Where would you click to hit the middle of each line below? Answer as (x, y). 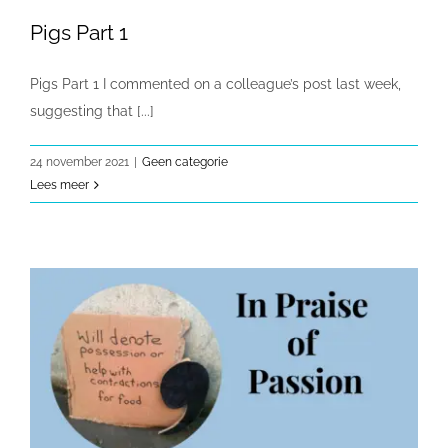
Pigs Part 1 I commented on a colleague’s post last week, (215, 83)
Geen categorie (185, 161)
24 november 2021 (79, 161)
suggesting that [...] (92, 110)
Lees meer (59, 184)
